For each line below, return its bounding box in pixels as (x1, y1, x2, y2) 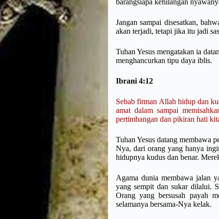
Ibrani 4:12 (116, 77, 153, 86)
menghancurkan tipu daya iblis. (116, 56, 212, 65)
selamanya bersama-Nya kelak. (116, 200, 214, 209)
